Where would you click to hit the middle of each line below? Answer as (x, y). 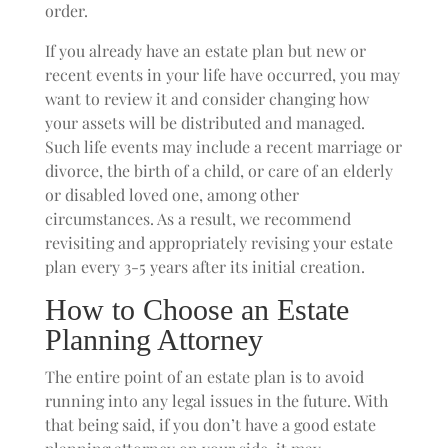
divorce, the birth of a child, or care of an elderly (218, 170)
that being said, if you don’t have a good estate (210, 424)
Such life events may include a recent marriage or (223, 146)
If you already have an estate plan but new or (205, 50)
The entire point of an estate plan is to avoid (204, 376)
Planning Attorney (153, 339)
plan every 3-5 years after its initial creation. (204, 266)
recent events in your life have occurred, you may (222, 74)
